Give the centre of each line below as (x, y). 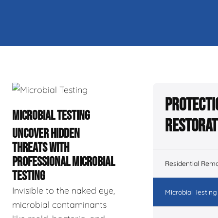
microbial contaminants (59, 205)
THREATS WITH (41, 148)
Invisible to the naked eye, (64, 191)
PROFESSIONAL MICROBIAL (64, 162)
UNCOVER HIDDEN (46, 134)
